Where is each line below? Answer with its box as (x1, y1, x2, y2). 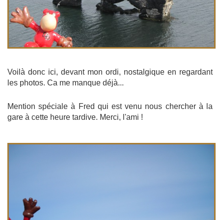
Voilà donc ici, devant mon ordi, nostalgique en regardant (7, 67, 213, 76)
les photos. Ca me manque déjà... (7, 78, 124, 87)
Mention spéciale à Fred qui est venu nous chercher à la (7, 102, 213, 110)
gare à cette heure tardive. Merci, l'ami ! (7, 112, 143, 121)
